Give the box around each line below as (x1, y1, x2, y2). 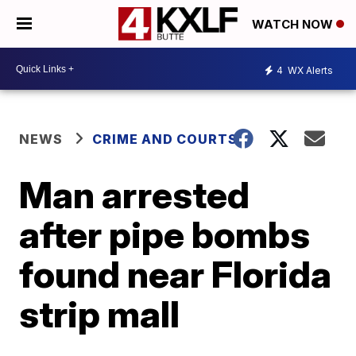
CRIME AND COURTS (92, 131, 238, 147)
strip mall (19, 292, 180, 336)
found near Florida (19, 252, 332, 296)
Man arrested (19, 172, 250, 217)
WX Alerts (285, 64, 333, 76)
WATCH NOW (252, 17, 336, 33)
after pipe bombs (19, 212, 311, 257)
